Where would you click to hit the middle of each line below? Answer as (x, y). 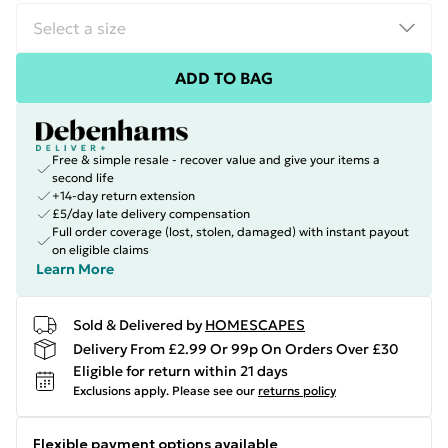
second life (83, 177)
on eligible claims (100, 249)
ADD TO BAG (224, 78)
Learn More (75, 269)
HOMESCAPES (255, 324)
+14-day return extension (123, 195)
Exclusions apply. (121, 390)
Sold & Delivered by (137, 324)
